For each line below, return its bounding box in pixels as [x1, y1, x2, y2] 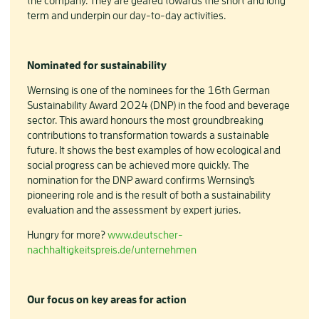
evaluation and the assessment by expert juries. [27, 204, 241, 216]
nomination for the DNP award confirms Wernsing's [27, 174, 255, 186]
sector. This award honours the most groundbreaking [27, 114, 263, 126]
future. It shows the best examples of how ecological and [27, 144, 281, 156]
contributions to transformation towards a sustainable [27, 129, 269, 141]
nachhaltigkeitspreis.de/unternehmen [27, 244, 197, 256]
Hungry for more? [27, 229, 108, 241]
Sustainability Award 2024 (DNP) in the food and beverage [27, 99, 290, 111]
